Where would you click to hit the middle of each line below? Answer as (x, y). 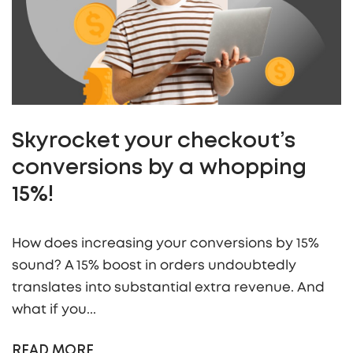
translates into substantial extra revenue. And (168, 288)
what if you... (54, 310)
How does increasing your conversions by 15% (165, 243)
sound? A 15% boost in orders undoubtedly (154, 266)
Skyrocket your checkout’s (154, 142)
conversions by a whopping (159, 169)
